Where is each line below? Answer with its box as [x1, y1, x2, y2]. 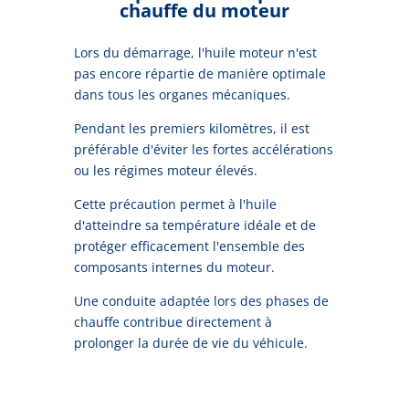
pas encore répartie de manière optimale [73, 64, 326, 82]
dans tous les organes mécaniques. [73, 85, 290, 103]
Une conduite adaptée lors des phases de [73, 291, 329, 309]
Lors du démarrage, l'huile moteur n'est [73, 43, 317, 61]
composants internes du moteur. [73, 257, 275, 276]
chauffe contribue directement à [73, 312, 272, 330]
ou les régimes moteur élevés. [73, 161, 257, 179]
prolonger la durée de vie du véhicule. [73, 333, 308, 351]
